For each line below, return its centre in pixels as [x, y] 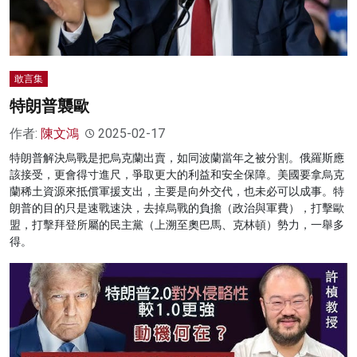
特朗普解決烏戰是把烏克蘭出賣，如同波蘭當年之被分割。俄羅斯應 [177, 158]
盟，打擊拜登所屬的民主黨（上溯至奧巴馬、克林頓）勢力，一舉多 [177, 225]
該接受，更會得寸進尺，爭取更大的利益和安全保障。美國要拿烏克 [177, 175]
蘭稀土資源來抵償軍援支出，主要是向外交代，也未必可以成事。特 [177, 192]
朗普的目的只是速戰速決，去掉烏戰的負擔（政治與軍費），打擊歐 [177, 208]
